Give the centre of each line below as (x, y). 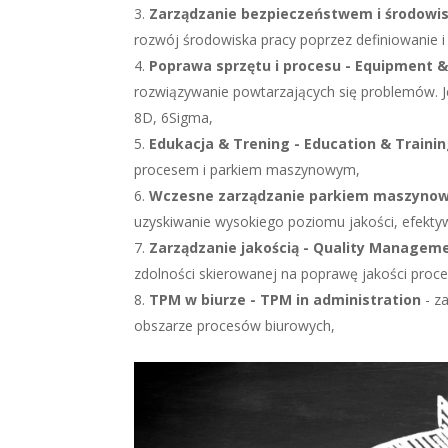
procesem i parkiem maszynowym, (247, 170)
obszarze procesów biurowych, (235, 326)
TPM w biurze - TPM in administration (285, 300)
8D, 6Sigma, (174, 118)
